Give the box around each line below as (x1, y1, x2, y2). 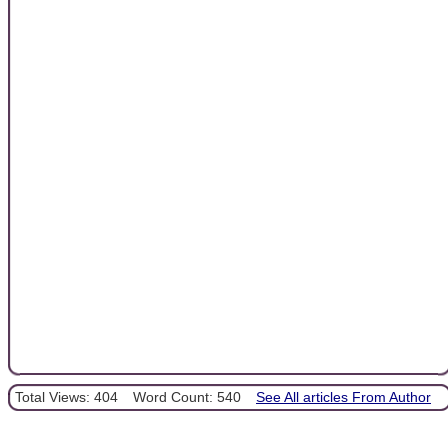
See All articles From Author (256, 388, 431, 405)
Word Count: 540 (133, 388, 241, 405)
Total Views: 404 (15, 388, 118, 405)
